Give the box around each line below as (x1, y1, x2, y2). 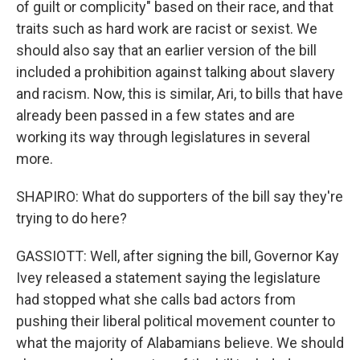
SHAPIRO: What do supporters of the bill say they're (16, 188, 343, 205)
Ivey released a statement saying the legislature (16, 269, 321, 286)
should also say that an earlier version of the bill (16, 42, 317, 59)
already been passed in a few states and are (16, 107, 295, 124)
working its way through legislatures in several (16, 129, 310, 145)
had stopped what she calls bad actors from (16, 291, 296, 308)
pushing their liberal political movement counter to (16, 313, 335, 329)
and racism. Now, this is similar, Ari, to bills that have (16, 85, 343, 102)
